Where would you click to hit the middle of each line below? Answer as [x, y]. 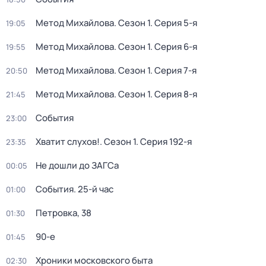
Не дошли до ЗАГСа [77, 165]
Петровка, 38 [64, 213]
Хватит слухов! [68, 142]
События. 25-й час [75, 189]
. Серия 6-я [174, 47]
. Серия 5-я [174, 23]
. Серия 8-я [174, 94]
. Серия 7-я [173, 70]
